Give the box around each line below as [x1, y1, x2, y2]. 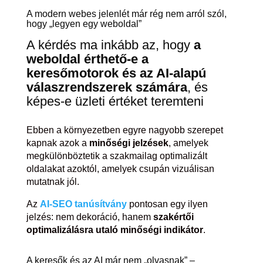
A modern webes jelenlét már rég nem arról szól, [26, 9, 227, 19]
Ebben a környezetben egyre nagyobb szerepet [26, 125, 223, 135]
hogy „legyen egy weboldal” [26, 19, 141, 29]
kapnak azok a [26, 138, 89, 148]
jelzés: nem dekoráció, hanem [26, 212, 153, 222]
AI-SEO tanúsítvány [39, 199, 127, 209]
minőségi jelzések [89, 138, 168, 148]
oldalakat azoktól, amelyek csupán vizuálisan [26, 164, 214, 174]
